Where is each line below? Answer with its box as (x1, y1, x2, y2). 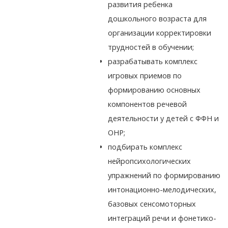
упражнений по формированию (108, 170, 221, 181)
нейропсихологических (108, 156, 191, 166)
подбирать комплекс (108, 142, 183, 152)
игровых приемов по (108, 71, 182, 81)
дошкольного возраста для (108, 14, 207, 24)
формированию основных (108, 85, 201, 95)
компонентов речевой (108, 99, 187, 109)
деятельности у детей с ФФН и (108, 113, 219, 124)
